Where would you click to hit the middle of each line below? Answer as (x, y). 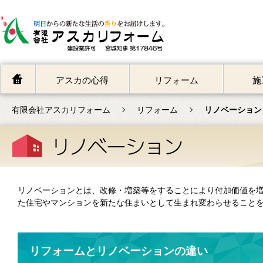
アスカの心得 (82, 80)
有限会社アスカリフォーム (61, 110)
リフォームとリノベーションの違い (119, 251)
